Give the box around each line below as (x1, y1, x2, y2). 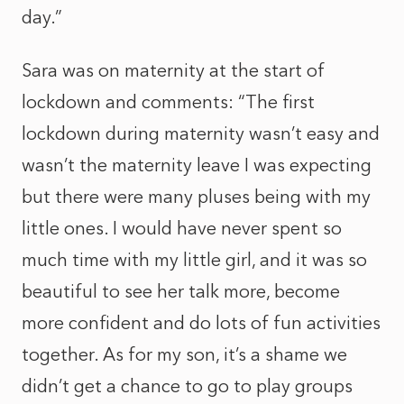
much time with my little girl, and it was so (22, 249, 367, 271)
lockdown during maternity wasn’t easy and (22, 123, 380, 144)
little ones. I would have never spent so (22, 217, 342, 239)
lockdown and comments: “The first (22, 91, 315, 113)
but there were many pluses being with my (22, 186, 371, 207)
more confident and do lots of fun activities (22, 312, 381, 334)
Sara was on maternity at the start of (22, 60, 325, 81)
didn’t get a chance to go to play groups (22, 375, 353, 397)
